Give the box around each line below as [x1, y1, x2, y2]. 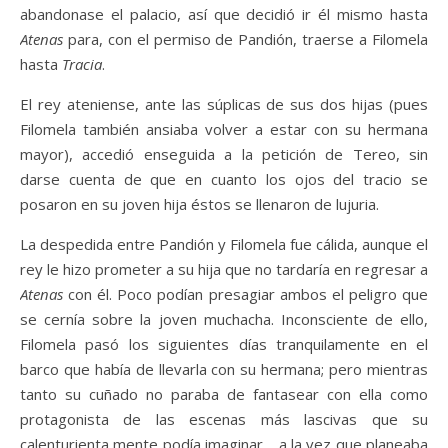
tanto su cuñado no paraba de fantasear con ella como [20, 384, 428, 405]
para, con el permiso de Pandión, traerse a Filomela [63, 29, 428, 50]
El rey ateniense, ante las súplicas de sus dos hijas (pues [20, 94, 428, 115]
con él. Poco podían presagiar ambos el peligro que [63, 284, 428, 305]
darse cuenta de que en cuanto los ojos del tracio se [20, 169, 428, 190]
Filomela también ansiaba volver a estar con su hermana [20, 119, 428, 140]
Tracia [62, 54, 102, 75]
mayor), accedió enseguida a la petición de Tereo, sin [20, 144, 428, 165]
